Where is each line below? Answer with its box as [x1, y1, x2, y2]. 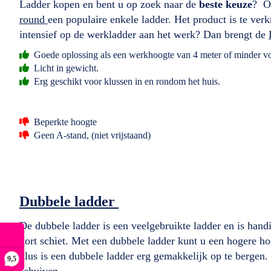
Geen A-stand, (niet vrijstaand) [31, 129, 151, 140]
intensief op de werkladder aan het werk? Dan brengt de [19, 28, 269, 41]
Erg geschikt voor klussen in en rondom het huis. [31, 76, 220, 87]
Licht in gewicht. [31, 62, 99, 73]
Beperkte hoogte [31, 116, 97, 127]
